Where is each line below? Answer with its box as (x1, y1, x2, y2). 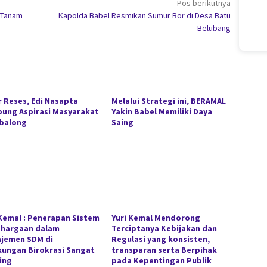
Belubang (197, 23, 231, 34)
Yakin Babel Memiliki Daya (111, 106, 213, 117)
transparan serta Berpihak (111, 244, 218, 256)
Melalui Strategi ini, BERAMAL (111, 95, 226, 107)
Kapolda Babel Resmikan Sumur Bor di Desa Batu (58, 10, 231, 21)
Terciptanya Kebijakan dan (111, 223, 218, 234)
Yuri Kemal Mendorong (111, 212, 201, 223)
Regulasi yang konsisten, (111, 234, 210, 245)
